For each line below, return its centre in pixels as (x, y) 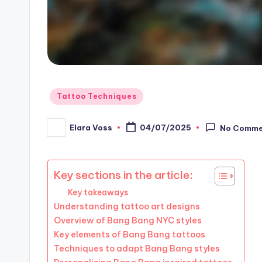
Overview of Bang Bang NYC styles (128, 221)
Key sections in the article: (123, 175)
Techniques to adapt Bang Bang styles (137, 249)
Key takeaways (98, 193)
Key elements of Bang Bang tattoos (130, 235)
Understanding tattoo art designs (127, 207)
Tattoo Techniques (97, 96)
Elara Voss (91, 127)
